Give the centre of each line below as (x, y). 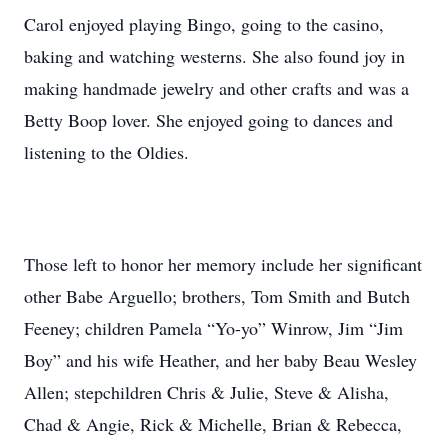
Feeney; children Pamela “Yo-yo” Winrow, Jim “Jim (213, 328)
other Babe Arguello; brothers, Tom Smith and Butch (217, 296)
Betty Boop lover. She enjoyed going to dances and (208, 120)
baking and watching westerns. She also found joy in (214, 56)
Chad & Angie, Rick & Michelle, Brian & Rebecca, (213, 424)
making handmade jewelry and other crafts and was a (216, 88)
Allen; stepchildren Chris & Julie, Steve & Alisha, (206, 392)
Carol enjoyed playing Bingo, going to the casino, (204, 24)
